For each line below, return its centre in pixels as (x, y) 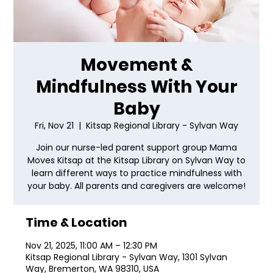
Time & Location (77, 223)
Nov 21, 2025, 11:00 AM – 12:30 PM (92, 246)
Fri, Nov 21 (54, 126)
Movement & (136, 65)
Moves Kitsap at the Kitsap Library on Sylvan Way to (136, 161)
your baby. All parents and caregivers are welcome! (136, 186)
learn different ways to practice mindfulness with (136, 173)
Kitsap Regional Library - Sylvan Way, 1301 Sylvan (127, 257)
